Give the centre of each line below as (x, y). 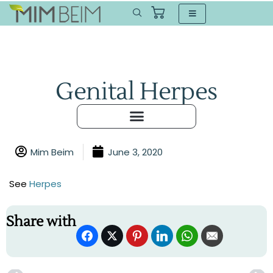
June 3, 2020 (135, 152)
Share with (41, 222)
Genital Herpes (136, 92)
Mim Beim (52, 152)
